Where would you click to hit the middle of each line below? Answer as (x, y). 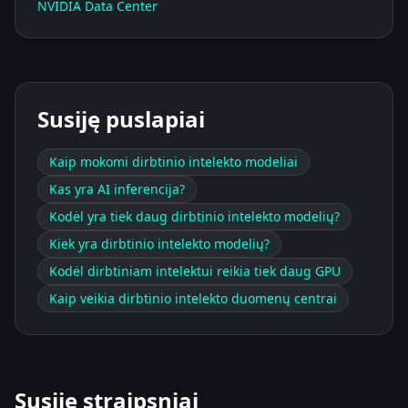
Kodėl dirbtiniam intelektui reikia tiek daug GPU (195, 270)
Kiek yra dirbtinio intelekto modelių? (159, 243)
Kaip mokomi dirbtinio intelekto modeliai (173, 161)
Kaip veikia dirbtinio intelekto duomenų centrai (193, 298)
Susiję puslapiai (121, 118)
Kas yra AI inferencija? (117, 189)
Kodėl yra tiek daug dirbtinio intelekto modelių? (194, 216)
